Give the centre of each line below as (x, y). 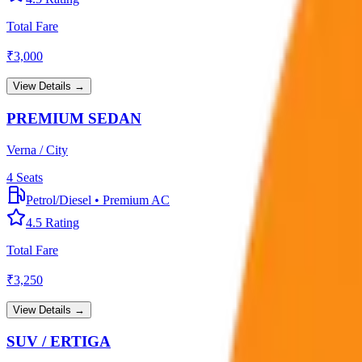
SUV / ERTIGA (59, 342)
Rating (61, 222)
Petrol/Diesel (59, 200)
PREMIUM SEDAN (74, 118)
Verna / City (37, 149)
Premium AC (136, 200)
